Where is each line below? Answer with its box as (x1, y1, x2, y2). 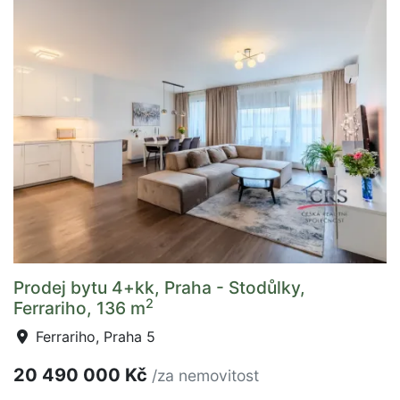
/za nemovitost (152, 366, 259, 385)
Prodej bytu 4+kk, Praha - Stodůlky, (13, 277, 305, 298)
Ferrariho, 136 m (13, 297, 146, 319)
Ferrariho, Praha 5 (31, 328, 155, 346)
